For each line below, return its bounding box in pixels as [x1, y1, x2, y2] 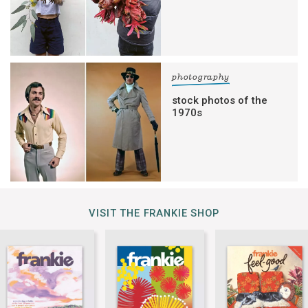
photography [172, 73, 230, 82]
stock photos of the [172, 94, 268, 107]
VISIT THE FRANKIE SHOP [89, 207, 219, 220]
